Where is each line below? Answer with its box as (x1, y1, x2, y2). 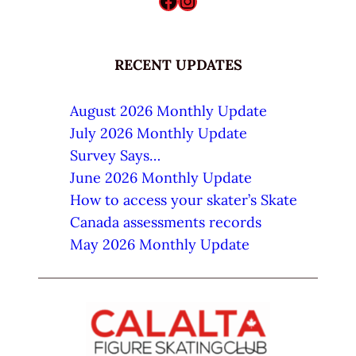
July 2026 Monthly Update (70, 124, 247, 143)
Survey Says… (70, 146, 161, 165)
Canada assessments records (70, 213, 261, 232)
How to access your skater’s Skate (70, 191, 297, 210)
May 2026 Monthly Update (70, 235, 250, 254)
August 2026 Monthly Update (70, 102, 267, 121)
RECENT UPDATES (114, 56, 242, 75)
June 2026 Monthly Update (70, 168, 252, 188)
